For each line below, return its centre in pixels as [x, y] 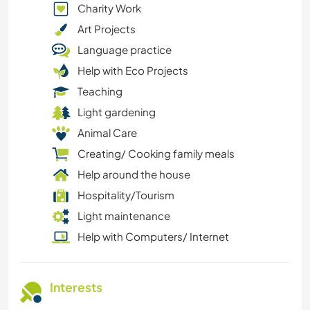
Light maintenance [124, 216]
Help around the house [134, 174]
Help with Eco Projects [133, 71]
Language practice [125, 50]
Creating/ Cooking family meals [156, 154]
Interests [76, 288]
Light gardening [117, 112]
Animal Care [107, 133]
